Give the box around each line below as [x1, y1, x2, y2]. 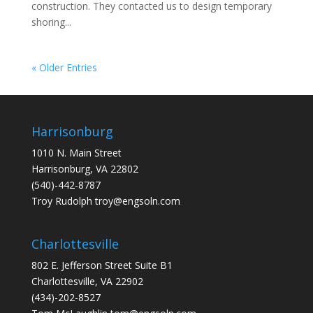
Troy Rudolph [31, 194, 95, 208]
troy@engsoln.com [94, 194, 180, 208]
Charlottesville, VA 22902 [31, 275, 143, 289]
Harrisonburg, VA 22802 [31, 162, 138, 175]
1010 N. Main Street [31, 146, 122, 159]
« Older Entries [31, 61, 97, 74]
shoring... [31, 15, 71, 29]
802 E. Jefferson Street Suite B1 [31, 259, 173, 272]
